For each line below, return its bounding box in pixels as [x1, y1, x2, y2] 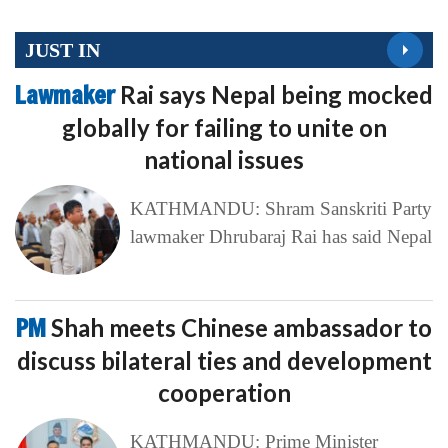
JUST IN [25, 38, 100, 61]
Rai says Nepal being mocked [120, 80, 433, 110]
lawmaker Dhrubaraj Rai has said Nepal [129, 226, 432, 248]
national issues [144, 145, 304, 175]
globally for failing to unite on [61, 113, 387, 143]
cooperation [157, 378, 291, 408]
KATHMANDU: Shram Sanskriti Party [129, 198, 432, 220]
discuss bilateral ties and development [16, 346, 432, 376]
